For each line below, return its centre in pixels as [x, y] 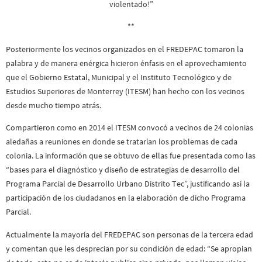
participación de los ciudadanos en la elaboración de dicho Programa [126, 198]
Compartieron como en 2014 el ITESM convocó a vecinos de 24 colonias [130, 128]
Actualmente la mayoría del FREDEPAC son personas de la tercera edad [130, 234]
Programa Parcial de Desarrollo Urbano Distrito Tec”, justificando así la [128, 184]
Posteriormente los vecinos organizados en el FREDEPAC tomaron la [125, 49]
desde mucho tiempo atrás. [54, 105]
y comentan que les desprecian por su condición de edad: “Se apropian [129, 248]
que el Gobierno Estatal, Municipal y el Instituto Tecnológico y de [119, 77]
